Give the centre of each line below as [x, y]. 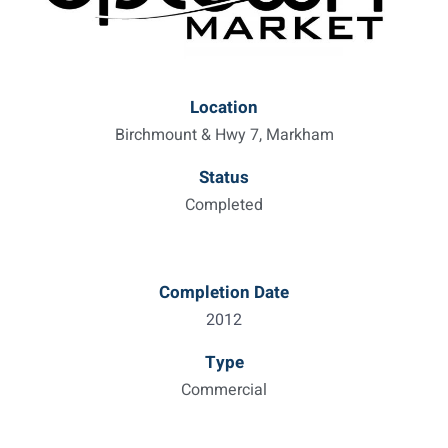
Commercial [224, 390]
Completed [224, 205]
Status [224, 178]
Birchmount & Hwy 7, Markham [224, 135]
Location [224, 108]
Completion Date [224, 293]
